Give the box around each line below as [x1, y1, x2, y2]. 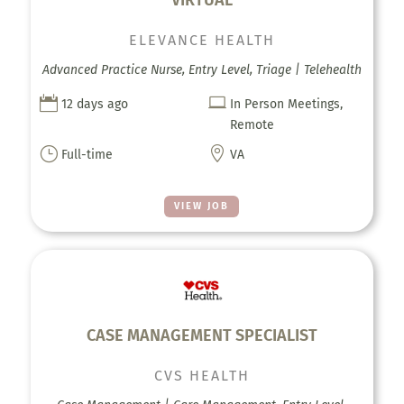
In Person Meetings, [230, 96, 344, 112]
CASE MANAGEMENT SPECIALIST [86, 326, 317, 346]
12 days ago [60, 96, 128, 112]
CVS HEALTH [153, 367, 250, 385]
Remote [230, 116, 275, 133]
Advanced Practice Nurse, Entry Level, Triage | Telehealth [41, 61, 362, 78]
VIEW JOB [174, 199, 230, 212]
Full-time [60, 146, 113, 162]
